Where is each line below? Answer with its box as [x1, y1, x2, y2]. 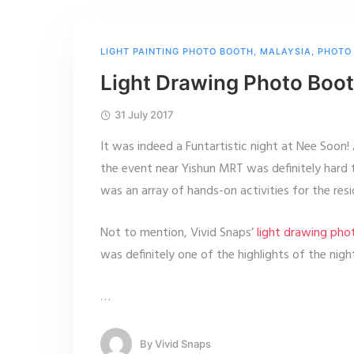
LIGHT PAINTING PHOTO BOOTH [100, 46, 254, 57]
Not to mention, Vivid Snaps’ [100, 223, 257, 243]
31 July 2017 [115, 108, 174, 121]
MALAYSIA [260, 46, 311, 57]
